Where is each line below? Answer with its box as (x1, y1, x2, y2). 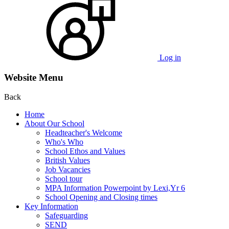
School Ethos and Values (45, 147, 125, 156)
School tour (45, 174, 82, 184)
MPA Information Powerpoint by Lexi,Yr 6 (45, 184, 185, 193)
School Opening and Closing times (45, 193, 157, 202)
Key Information (25, 202, 78, 211)
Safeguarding (45, 211, 88, 220)
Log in (159, 53, 181, 62)
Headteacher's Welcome (45, 128, 122, 138)
